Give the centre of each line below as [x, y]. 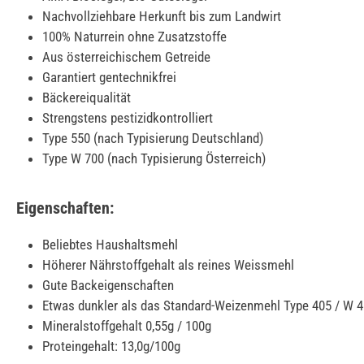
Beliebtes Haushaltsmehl [110, 244]
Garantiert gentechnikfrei [109, 77]
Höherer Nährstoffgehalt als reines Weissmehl [168, 264]
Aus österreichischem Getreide [126, 56]
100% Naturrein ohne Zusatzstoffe [134, 36]
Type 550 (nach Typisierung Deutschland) [153, 138]
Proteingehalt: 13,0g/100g [111, 346]
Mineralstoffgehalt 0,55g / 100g [127, 325]
